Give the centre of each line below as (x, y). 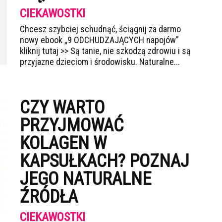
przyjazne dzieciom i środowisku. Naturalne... (100, 62)
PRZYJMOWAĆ (72, 125)
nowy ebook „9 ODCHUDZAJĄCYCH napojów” (99, 40)
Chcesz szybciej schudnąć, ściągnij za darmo (100, 29)
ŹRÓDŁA (49, 197)
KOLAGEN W (63, 143)
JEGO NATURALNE (85, 179)
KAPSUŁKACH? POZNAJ (105, 161)
